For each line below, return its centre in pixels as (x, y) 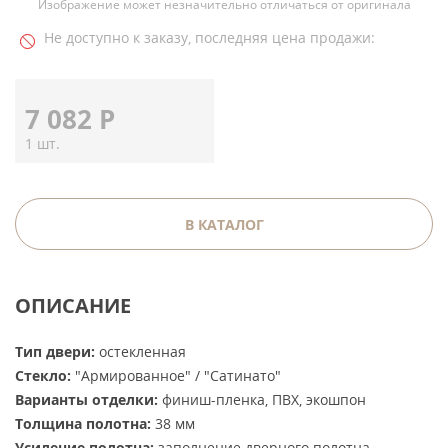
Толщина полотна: (83, 423)
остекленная (140, 351)
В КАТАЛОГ (224, 224)
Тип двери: (55, 351)
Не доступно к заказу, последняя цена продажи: (209, 37)
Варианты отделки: (86, 399)
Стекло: (43, 375)
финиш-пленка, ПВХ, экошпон (262, 399)
